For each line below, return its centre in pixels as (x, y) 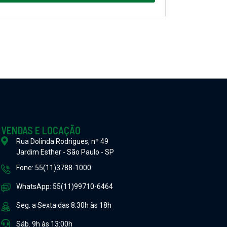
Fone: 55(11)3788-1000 (53, 168)
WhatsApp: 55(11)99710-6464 (64, 186)
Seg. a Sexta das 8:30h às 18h (64, 205)
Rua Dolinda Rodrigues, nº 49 (62, 141)
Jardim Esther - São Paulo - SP (65, 152)
